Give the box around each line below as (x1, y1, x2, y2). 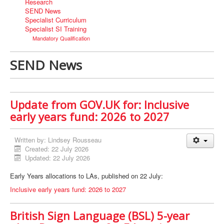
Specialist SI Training (25, 24, 86, 34)
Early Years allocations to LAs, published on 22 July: (10, 171, 165, 181)
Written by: (14, 135, 48, 145)
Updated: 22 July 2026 (25, 153, 90, 163)
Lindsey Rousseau (48, 135, 101, 145)
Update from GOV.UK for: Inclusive (10, 97, 189, 112)
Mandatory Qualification (32, 34, 90, 42)
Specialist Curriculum (25, 15, 86, 25)
